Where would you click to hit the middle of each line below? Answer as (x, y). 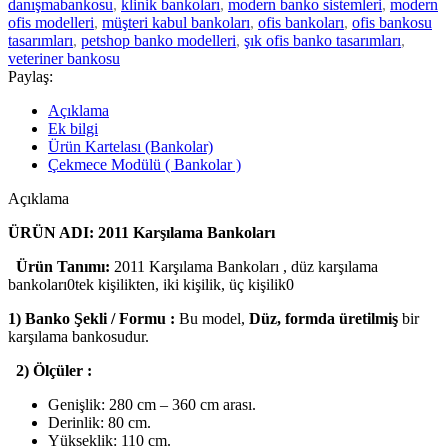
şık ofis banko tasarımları (322, 41)
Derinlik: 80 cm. (99, 423)
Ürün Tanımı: (63, 267)
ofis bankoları (301, 23)
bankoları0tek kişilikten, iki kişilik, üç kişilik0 (151, 285)
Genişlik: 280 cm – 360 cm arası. (152, 405)
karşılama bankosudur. (78, 337)
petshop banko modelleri (158, 41)
